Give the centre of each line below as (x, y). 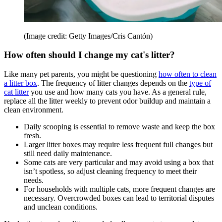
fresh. (32, 136)
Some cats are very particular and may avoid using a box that (119, 163)
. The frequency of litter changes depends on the (113, 83)
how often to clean (188, 74)
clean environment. (34, 110)
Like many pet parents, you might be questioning (81, 74)
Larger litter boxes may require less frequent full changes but (118, 145)
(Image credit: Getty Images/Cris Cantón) (88, 36)
